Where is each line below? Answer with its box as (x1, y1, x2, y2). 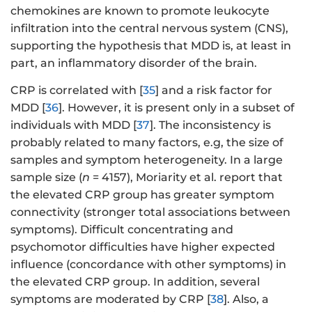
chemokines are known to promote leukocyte (10, 4, 270, 18)
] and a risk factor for (155, 83, 272, 97)
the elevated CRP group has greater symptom (10, 187, 274, 201)
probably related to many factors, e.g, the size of (10, 135, 283, 149)
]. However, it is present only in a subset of (58, 100, 295, 114)
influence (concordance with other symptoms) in (10, 257, 286, 271)
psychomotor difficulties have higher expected (10, 240, 275, 253)
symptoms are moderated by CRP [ (10, 292, 210, 306)
